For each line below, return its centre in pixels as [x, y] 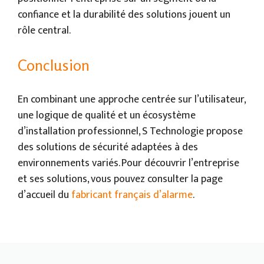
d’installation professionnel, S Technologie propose [130, 131]
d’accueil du [44, 195]
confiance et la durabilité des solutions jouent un [124, 14]
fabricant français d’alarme [132, 195]
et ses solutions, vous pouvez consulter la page [120, 179]
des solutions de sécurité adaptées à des [108, 147]
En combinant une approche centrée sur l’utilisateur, [131, 99]
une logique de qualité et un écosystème [107, 115]
